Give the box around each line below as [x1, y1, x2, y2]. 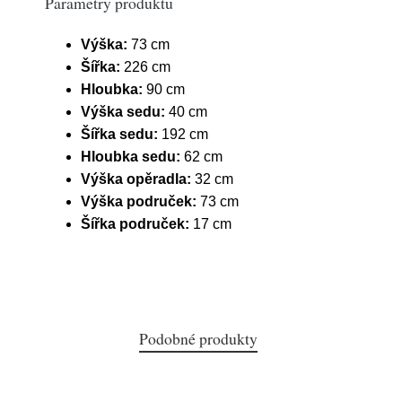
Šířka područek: [81, 216, 189, 232]
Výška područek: [81, 194, 197, 209]
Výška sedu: [81, 104, 165, 119]
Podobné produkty [139, 328, 258, 349]
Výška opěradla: [81, 171, 191, 187]
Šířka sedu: [81, 127, 158, 142]
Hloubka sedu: [81, 149, 180, 164]
